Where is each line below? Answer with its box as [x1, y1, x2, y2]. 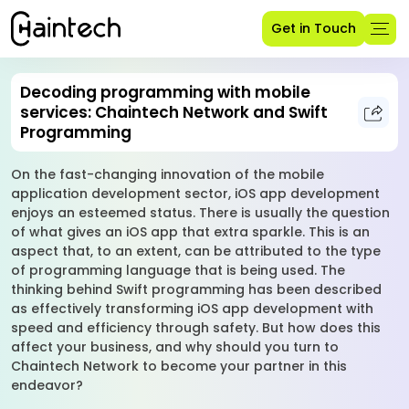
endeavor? [11, 376, 90, 394]
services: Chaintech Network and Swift [20, 101, 328, 123]
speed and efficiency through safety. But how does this [11, 319, 381, 337]
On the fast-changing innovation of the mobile [11, 165, 324, 184]
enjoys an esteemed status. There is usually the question [11, 204, 390, 222]
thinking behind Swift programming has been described [11, 280, 382, 299]
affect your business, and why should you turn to [11, 338, 339, 356]
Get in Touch [271, 19, 356, 37]
